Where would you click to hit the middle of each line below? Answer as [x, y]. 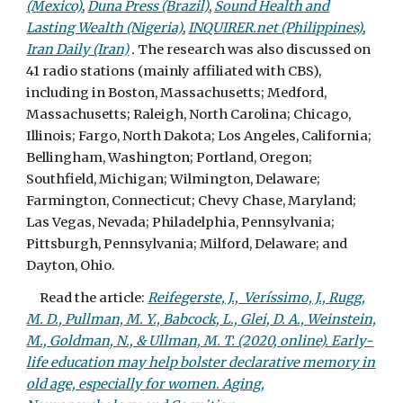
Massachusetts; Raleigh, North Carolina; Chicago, [189, 114]
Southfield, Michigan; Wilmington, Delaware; [174, 179]
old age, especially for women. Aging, [146, 384]
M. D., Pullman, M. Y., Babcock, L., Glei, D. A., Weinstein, [201, 319]
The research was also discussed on [255, 49]
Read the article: [87, 298]
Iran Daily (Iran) [78, 49]
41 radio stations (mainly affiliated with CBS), [174, 71]
